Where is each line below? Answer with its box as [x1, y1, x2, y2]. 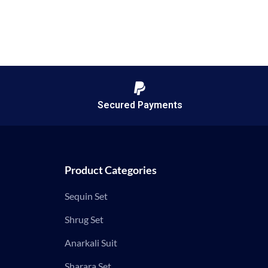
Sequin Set [64, 190, 108, 202]
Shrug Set [64, 214, 103, 225]
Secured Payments [97, 99, 182, 111]
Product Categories [64, 164, 157, 176]
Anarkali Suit [64, 237, 117, 248]
